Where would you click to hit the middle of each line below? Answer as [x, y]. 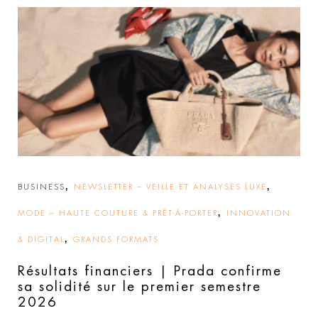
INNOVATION [259, 213]
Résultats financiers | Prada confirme [150, 270]
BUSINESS [42, 187]
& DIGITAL [41, 239]
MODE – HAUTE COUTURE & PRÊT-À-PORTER [118, 213]
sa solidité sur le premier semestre [139, 286]
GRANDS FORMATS [116, 239]
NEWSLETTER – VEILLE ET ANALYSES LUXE [170, 187]
